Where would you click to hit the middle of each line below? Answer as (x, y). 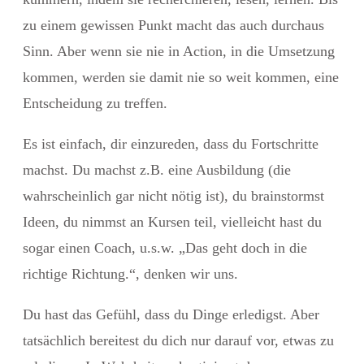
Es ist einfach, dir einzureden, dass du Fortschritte (171, 143)
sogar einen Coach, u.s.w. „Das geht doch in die (165, 247)
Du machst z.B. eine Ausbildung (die (180, 169)
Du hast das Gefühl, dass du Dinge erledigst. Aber (171, 314)
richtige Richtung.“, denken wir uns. (130, 273)
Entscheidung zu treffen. (95, 103)
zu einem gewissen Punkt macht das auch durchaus (173, 25)
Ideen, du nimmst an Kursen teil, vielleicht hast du (172, 221)
